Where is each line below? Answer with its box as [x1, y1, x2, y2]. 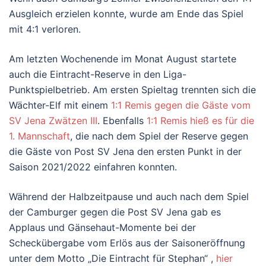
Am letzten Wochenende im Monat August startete [9, 52, 236, 65]
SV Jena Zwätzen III [9, 114, 97, 126]
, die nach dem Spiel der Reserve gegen [70, 129, 248, 142]
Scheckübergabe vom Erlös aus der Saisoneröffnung [9, 236, 245, 249]
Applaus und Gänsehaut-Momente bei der [9, 221, 196, 233]
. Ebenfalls [97, 114, 147, 126]
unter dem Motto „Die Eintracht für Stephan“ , [9, 252, 216, 264]
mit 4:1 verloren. [9, 23, 81, 35]
